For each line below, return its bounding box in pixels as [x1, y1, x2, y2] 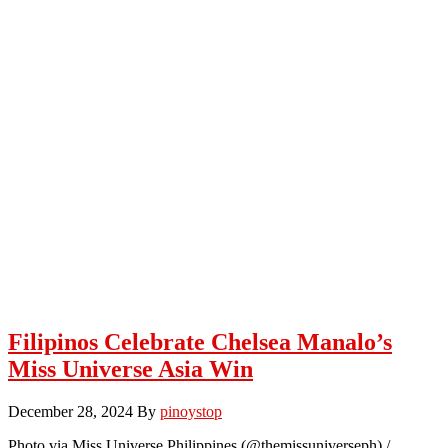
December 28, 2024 [8, 402, 133, 420]
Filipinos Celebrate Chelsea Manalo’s [8, 328, 392, 355]
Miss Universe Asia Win [8, 355, 253, 382]
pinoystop [160, 402, 222, 420]
